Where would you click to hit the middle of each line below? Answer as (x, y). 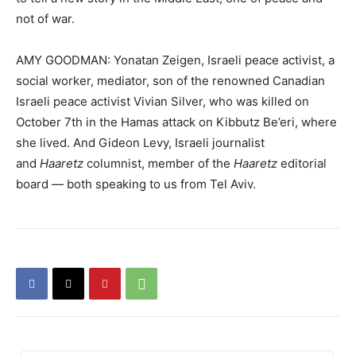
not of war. (45, 19)
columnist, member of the (159, 163)
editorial (302, 163)
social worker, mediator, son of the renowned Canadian (170, 81)
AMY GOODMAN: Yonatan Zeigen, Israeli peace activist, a (175, 60)
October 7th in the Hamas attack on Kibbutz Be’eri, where (176, 122)
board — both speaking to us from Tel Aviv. (136, 184)
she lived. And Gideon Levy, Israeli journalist (140, 143)
